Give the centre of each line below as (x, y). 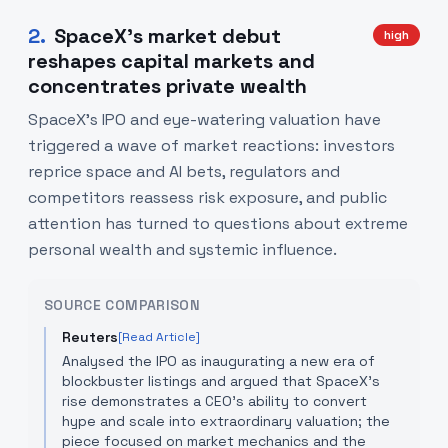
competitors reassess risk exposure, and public (207, 197)
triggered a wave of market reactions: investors (211, 145)
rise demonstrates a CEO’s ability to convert (214, 401)
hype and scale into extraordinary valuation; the (226, 421)
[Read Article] (159, 337)
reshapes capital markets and (171, 61)
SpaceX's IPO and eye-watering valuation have (204, 119)
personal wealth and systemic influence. (182, 249)
